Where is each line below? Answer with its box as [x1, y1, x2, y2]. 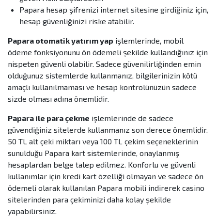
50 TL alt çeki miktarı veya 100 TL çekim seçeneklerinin [8, 137, 198, 146]
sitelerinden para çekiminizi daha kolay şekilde [8, 195, 171, 204]
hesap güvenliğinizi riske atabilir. [19, 16, 134, 26]
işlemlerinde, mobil [113, 36, 184, 46]
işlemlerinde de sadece [90, 113, 173, 123]
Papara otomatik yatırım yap [8, 36, 113, 46]
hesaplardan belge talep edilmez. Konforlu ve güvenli [8, 160, 196, 170]
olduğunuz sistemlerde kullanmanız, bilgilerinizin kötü [8, 71, 197, 80]
